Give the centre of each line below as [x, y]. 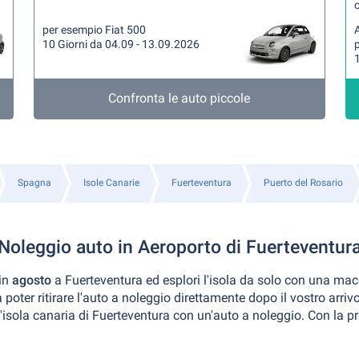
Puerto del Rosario [303, 183]
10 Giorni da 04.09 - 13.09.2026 [121, 44]
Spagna [34, 183]
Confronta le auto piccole [179, 98]
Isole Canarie [111, 183]
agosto [33, 280]
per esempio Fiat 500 [95, 30]
